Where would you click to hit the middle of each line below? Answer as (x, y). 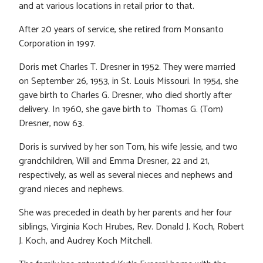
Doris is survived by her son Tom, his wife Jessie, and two (128, 147)
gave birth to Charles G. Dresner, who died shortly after (125, 96)
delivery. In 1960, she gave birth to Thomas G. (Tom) (121, 110)
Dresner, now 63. (51, 124)
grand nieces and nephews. (71, 190)
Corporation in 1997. (57, 44)
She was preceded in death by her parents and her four (125, 213)
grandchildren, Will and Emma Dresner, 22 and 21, (114, 161)
